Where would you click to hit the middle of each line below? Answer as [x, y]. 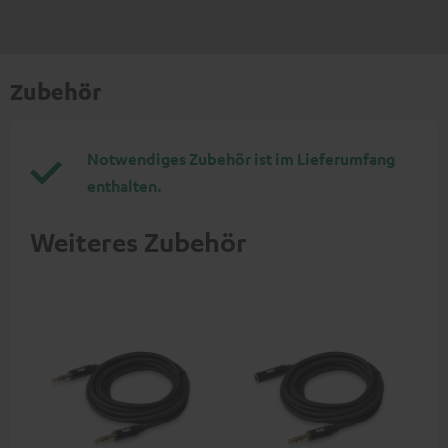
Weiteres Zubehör [138, 242]
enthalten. [124, 186]
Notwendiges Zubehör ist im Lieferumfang [241, 159]
